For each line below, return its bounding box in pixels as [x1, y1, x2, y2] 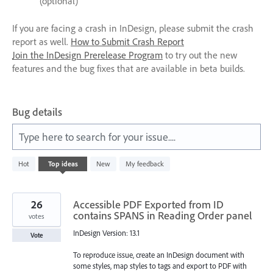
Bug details [12, 104, 62, 119]
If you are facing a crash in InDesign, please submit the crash [12, 21, 253, 34]
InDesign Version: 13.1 [73, 227, 140, 238]
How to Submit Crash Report [71, 35, 184, 48]
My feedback [126, 158, 164, 168]
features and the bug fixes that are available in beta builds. [12, 62, 245, 74]
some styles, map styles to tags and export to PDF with [73, 260, 247, 271]
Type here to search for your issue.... [19, 129, 175, 144]
